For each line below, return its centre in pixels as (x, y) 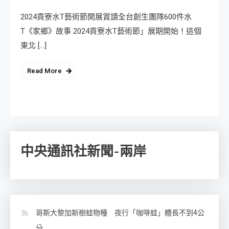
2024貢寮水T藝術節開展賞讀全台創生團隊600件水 (106, 17)
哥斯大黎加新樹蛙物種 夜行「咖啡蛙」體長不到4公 (120, 212)
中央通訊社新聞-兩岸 (83, 151)
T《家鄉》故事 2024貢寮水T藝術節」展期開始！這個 (111, 31)
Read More (44, 71)
